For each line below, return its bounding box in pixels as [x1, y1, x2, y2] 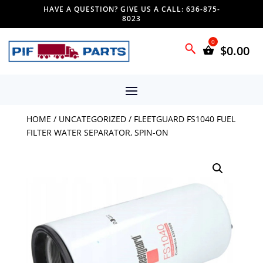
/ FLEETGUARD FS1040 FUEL [126, 113, 235, 124]
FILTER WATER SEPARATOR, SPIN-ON [26, 126, 168, 138]
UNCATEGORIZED [58, 113, 126, 124]
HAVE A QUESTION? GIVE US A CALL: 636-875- [43, 4, 220, 14]
